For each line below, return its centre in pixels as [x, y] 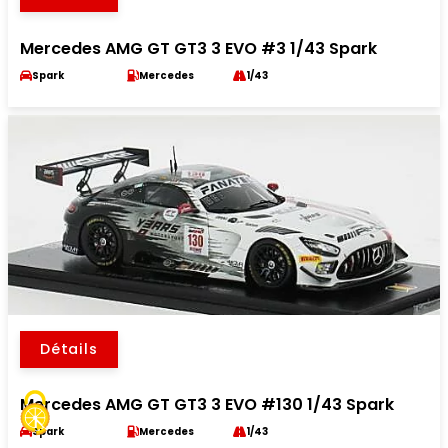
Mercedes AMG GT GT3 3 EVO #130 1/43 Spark [207, 405]
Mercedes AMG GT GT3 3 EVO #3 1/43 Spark [198, 49]
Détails [69, 349]
